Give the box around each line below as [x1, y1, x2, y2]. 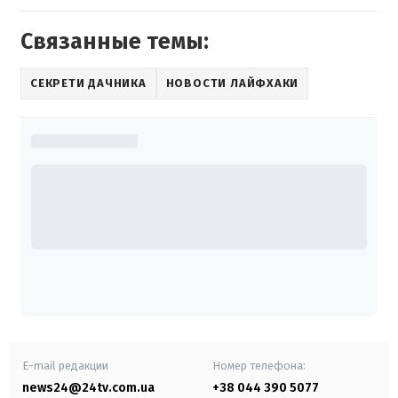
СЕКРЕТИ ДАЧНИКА [30, 76, 147, 91]
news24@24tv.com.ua [22, 379, 155, 395]
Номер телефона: [212, 358, 306, 372]
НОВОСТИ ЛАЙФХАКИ [165, 76, 299, 91]
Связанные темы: [20, 28, 209, 55]
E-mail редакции [22, 358, 108, 372]
